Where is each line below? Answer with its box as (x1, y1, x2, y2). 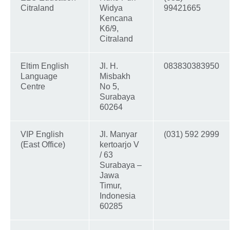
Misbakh (100, 72, 130, 81)
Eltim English (21, 62, 69, 71)
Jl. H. (100, 62, 118, 71)
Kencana (100, 14, 132, 23)
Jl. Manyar (100, 130, 137, 139)
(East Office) (21, 140, 67, 149)
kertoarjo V (100, 140, 139, 149)
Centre (21, 82, 51, 91)
